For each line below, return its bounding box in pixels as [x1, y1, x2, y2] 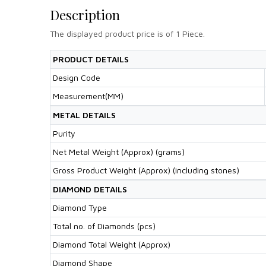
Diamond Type [53, 202, 107, 213]
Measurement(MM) [53, 90, 123, 101]
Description [50, 5, 120, 24]
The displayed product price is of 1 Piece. [50, 28, 205, 39]
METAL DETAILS [53, 109, 116, 120]
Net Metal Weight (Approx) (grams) [53, 146, 185, 157]
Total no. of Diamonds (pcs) [53, 220, 156, 231]
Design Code [53, 72, 100, 83]
